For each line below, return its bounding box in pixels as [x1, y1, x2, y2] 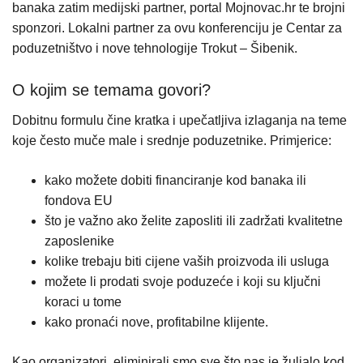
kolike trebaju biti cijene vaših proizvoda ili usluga [45, 254, 329, 268]
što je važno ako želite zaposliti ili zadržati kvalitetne [45, 213, 343, 228]
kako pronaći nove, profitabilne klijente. [45, 314, 268, 329]
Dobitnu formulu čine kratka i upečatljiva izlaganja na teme [12, 113, 347, 127]
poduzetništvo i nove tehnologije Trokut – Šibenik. [12, 41, 297, 55]
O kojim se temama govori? [12, 80, 211, 99]
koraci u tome [45, 294, 122, 309]
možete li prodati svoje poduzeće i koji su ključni [45, 274, 321, 288]
